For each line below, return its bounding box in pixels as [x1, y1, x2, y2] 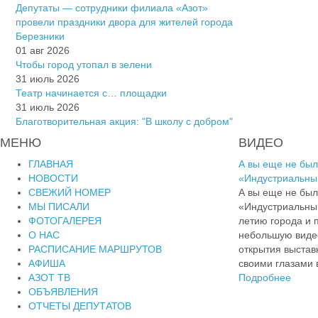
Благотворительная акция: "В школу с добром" [16, 116, 233, 128]
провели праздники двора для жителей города [16, 16, 233, 28]
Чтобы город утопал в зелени [16, 59, 152, 71]
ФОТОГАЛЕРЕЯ [28, 215, 102, 227]
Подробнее [238, 272, 291, 284]
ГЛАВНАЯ [28, 158, 73, 170]
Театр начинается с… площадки [16, 87, 167, 99]
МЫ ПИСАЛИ [28, 201, 89, 213]
